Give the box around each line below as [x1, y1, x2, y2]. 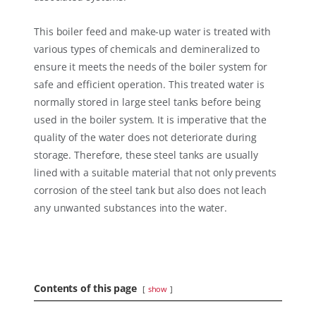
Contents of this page [34, 281, 137, 296]
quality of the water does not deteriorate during [34, 130, 257, 145]
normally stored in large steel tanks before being [34, 95, 262, 109]
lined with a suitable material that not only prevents [34, 166, 276, 180]
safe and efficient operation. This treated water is [34, 78, 265, 92]
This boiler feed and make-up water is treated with [34, 25, 271, 39]
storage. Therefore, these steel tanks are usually [34, 148, 259, 162]
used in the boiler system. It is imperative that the [34, 113, 267, 127]
